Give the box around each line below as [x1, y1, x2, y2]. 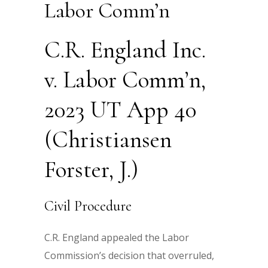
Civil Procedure [44, 197, 132, 215]
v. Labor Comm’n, [44, 65, 206, 94]
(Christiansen [44, 125, 172, 154]
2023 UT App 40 [44, 95, 196, 124]
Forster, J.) [44, 155, 138, 184]
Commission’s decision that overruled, [44, 249, 214, 262]
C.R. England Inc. [44, 35, 206, 64]
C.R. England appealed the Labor [44, 231, 189, 244]
